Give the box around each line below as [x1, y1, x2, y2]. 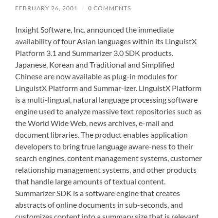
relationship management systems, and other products [15, 165, 197, 174]
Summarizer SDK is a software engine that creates [15, 188, 181, 198]
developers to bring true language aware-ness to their [15, 142, 194, 151]
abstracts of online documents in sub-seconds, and [15, 200, 183, 209]
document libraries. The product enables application [15, 130, 188, 139]
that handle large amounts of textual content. [15, 177, 166, 186]
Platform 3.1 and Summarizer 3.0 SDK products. [15, 48, 174, 57]
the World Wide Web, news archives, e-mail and [15, 118, 174, 127]
